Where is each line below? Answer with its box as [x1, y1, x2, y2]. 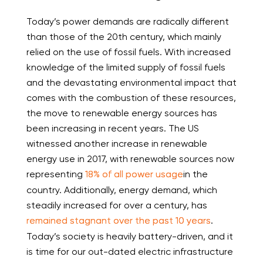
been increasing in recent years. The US [26, 123, 199, 134]
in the [183, 168, 208, 180]
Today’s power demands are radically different [26, 16, 229, 28]
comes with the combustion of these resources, [26, 92, 236, 104]
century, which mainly [127, 31, 221, 43]
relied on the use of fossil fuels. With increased [26, 46, 231, 58]
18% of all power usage [85, 168, 183, 180]
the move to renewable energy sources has [26, 107, 217, 119]
